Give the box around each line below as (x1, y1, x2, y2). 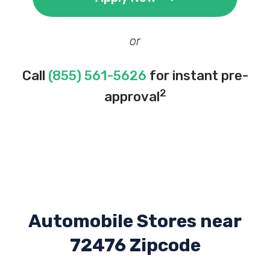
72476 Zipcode (69, 234, 201, 256)
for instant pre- (146, 67, 248, 84)
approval (104, 89, 160, 105)
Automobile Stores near (28, 210, 242, 232)
